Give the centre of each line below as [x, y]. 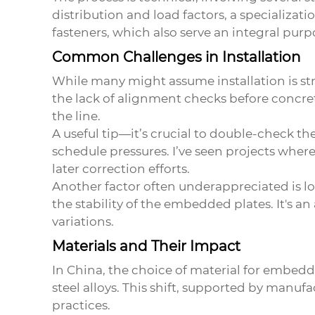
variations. [83, 222]
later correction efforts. [121, 169]
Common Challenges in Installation [176, 57]
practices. [81, 306]
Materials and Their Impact [146, 246]
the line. [76, 116]
